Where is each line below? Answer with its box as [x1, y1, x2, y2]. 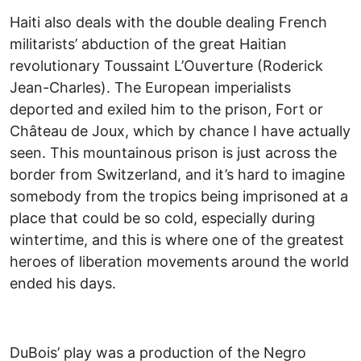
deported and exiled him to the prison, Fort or [10, 101, 323, 118]
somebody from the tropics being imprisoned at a [10, 188, 348, 205]
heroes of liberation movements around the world [10, 253, 349, 271]
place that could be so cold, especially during [10, 210, 315, 227]
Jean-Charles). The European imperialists [10, 79, 291, 97]
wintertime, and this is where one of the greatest [10, 231, 344, 249]
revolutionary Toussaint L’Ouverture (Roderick [10, 57, 323, 75]
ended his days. [10, 275, 116, 293]
